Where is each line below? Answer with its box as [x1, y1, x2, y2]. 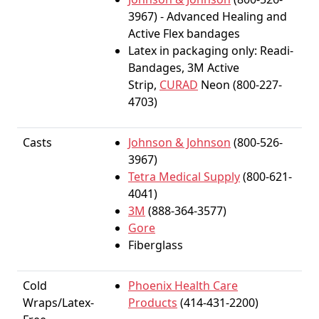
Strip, [128, 77, 159, 93]
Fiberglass [128, 237, 183, 253]
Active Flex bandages [128, 26, 240, 41]
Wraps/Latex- [23, 295, 94, 310]
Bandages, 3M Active [128, 60, 239, 75]
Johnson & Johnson [128, 135, 231, 150]
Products [128, 295, 177, 310]
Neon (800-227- [198, 77, 282, 93]
